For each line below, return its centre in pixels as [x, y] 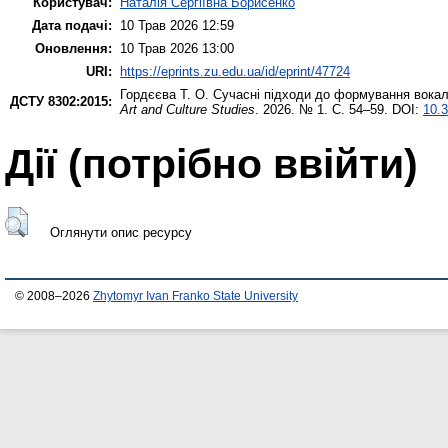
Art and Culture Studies [187, 109]
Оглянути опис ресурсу [120, 233]
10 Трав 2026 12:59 [177, 25]
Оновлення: [73, 48]
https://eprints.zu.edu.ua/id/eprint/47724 [235, 71]
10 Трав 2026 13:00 [177, 48]
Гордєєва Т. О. [164, 94]
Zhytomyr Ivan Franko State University [195, 295]
